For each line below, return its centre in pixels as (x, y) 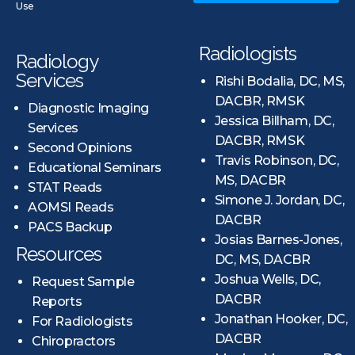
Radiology (57, 62)
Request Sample (83, 282)
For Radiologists (82, 322)
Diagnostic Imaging (88, 109)
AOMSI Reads (71, 208)
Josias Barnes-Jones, (278, 240)
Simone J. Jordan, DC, (279, 200)
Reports (57, 302)
